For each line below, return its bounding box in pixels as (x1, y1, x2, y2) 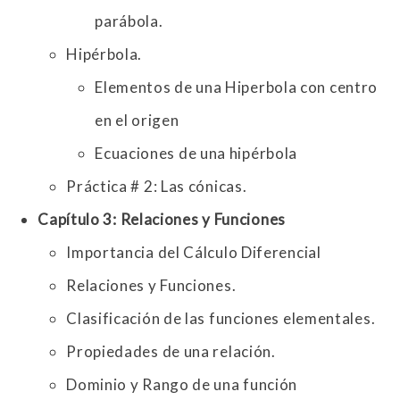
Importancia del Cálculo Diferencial (66, 243, 321, 262)
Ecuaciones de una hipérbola (95, 144, 298, 163)
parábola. (95, 12, 163, 31)
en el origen (95, 111, 179, 130)
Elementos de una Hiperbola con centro (95, 78, 379, 97)
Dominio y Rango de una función (66, 375, 298, 395)
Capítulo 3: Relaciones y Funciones (37, 210, 286, 229)
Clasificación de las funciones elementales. (66, 309, 376, 329)
